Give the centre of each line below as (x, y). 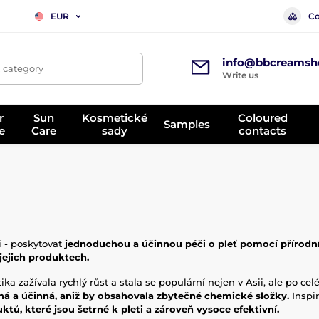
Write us (240, 75)
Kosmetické (115, 117)
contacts (263, 130)
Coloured (262, 117)
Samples (187, 124)
